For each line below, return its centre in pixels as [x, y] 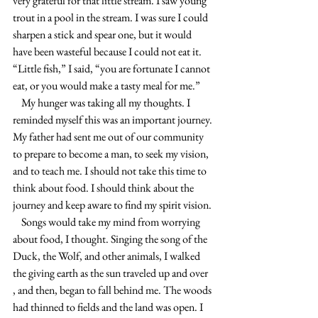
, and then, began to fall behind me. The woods [113, 290]
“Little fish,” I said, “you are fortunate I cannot [113, 68]
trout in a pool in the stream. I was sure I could [111, 17]
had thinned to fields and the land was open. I [109, 307]
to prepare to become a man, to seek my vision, [112, 154]
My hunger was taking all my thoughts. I [17, 103]
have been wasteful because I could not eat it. [108, 51]
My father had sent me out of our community [109, 137]
